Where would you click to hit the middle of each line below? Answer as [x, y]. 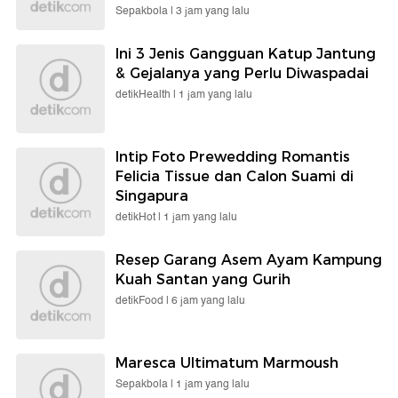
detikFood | [143, 300]
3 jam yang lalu [213, 11]
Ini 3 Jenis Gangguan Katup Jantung [246, 53]
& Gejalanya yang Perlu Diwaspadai [242, 73]
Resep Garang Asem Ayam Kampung [249, 259]
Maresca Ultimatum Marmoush [227, 362]
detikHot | [139, 217]
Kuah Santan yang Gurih [203, 279]
